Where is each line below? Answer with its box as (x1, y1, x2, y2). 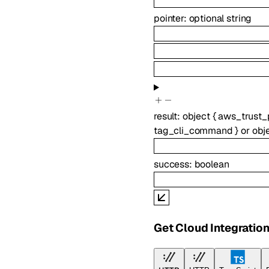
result (154, 109, 178, 122)
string (226, 12, 252, 25)
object (182, 109, 210, 122)
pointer (154, 12, 184, 25)
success (154, 158, 189, 171)
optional (189, 12, 227, 25)
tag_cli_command (154, 124, 233, 137)
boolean (194, 158, 229, 171)
